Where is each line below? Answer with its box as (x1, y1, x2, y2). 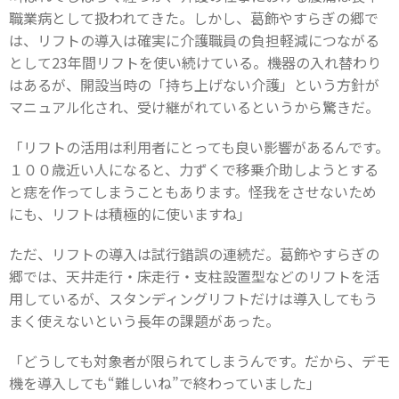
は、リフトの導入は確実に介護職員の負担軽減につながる (9, 29, 379, 52)
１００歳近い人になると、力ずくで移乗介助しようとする (9, 159, 379, 181)
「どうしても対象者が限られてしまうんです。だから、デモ (9, 350, 390, 372)
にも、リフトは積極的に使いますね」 (9, 203, 251, 225)
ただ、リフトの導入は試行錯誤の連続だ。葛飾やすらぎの (9, 243, 379, 265)
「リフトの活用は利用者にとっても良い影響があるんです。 (9, 136, 389, 159)
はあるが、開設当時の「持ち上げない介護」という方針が (9, 74, 379, 96)
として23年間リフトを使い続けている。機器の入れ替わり (9, 52, 381, 74)
